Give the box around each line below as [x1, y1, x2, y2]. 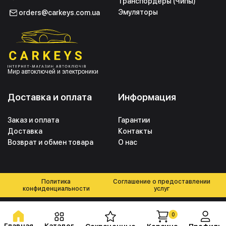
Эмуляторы [118, 8, 158, 17]
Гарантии [118, 116, 150, 124]
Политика [41, 178, 71, 185]
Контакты [118, 127, 153, 135]
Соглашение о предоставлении [112, 178, 210, 185]
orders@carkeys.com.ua [19, 9, 100, 17]
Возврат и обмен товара [8, 138, 93, 146]
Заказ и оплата [8, 116, 59, 124]
